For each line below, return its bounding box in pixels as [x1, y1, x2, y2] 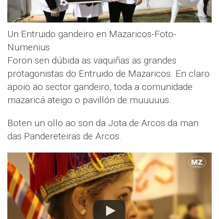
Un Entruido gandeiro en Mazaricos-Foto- [7, 28, 176, 40]
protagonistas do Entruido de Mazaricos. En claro [7, 68, 210, 80]
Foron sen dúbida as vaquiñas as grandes [7, 55, 176, 66]
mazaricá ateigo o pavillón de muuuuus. [7, 94, 172, 106]
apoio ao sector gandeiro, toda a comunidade [7, 81, 193, 93]
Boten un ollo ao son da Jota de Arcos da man [7, 117, 198, 129]
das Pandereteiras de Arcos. [7, 131, 122, 142]
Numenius [7, 42, 50, 53]
